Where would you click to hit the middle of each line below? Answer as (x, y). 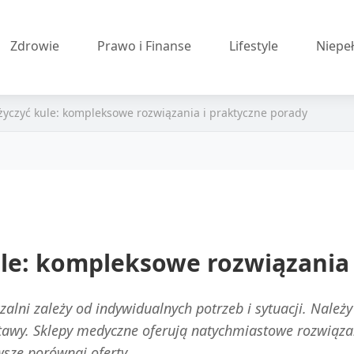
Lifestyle (254, 46)
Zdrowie (35, 46)
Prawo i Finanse (145, 46)
